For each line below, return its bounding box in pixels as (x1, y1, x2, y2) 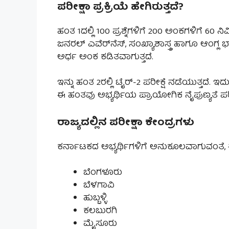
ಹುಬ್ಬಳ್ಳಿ (83, 191, 107, 207)
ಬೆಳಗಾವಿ (83, 178, 114, 194)
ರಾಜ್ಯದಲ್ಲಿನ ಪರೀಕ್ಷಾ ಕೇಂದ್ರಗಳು (57, 113, 194, 132)
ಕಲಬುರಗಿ (83, 204, 117, 219)
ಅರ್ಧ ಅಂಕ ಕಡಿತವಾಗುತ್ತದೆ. (57, 50, 153, 65)
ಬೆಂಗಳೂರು (83, 166, 122, 181)
